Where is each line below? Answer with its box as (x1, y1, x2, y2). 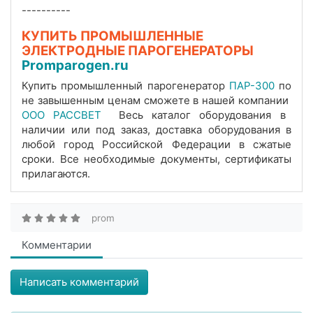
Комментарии (22, 238, 92, 252)
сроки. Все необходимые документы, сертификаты (22, 152, 291, 166)
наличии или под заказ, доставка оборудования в (22, 123, 291, 137)
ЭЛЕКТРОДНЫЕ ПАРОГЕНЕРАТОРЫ (22, 43, 256, 59)
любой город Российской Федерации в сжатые (22, 138, 291, 152)
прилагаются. (22, 167, 90, 181)
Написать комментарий (20, 275, 139, 289)
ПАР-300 (228, 79, 279, 93)
